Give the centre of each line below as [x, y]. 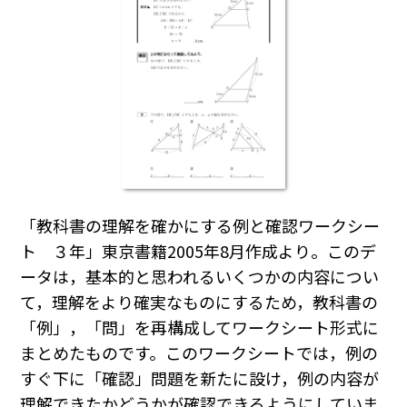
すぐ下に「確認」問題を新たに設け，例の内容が [200, 378]
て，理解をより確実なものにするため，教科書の [199, 302]
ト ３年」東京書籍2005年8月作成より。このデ [199, 251]
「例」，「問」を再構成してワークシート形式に [200, 328]
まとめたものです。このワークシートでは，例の [199, 353]
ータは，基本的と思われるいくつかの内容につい [200, 277]
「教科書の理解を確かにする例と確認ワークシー [200, 226]
